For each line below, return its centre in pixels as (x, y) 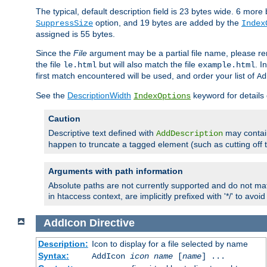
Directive (112, 223)
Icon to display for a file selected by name (170, 243)
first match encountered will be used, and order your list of (146, 76)
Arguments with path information (116, 171)
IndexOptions (162, 96)
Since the (55, 53)
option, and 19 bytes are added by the (167, 23)
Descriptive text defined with (102, 133)
